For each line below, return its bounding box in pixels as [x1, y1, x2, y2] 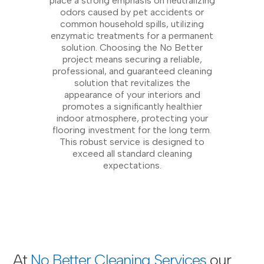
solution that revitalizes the [74, 77, 190, 88]
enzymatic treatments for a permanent [51, 29, 213, 41]
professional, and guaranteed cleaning [52, 65, 212, 77]
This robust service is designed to [60, 136, 204, 147]
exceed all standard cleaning [72, 147, 192, 159]
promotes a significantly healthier [62, 100, 202, 112]
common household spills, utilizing [60, 18, 204, 29]
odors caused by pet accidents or [60, 6, 204, 18]
